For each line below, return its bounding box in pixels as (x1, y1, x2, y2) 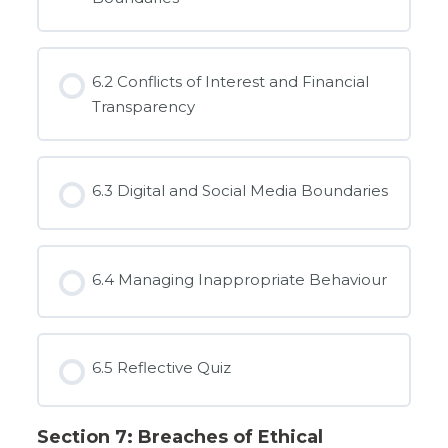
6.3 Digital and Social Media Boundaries (92, 180, 389, 200)
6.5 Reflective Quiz (92, 358, 232, 378)
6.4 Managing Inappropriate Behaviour (92, 269, 388, 289)
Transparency (92, 96, 196, 116)
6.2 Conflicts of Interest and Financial (92, 71, 370, 91)
